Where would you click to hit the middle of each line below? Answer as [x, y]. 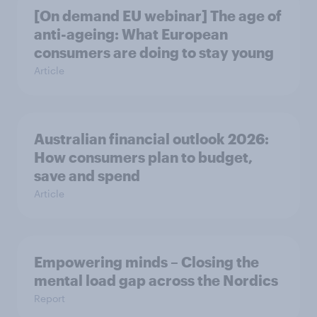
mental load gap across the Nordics [156, 280]
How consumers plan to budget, [143, 157]
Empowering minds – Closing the [146, 262]
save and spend [87, 175]
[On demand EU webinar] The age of [158, 16]
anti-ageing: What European [131, 34]
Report [50, 298]
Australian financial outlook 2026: [151, 139]
